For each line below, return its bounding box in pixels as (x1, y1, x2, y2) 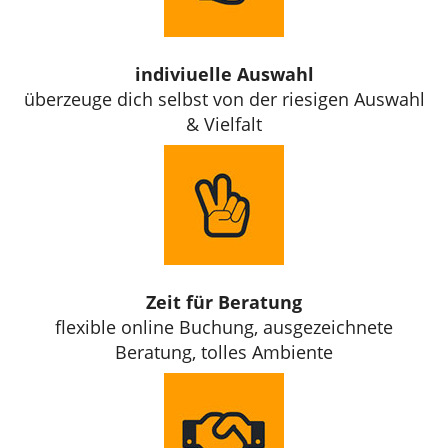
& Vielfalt (186, 111, 262, 136)
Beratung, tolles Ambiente (115, 340, 333, 364)
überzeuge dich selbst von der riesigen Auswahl (23, 86, 425, 111)
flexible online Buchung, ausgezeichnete (55, 315, 393, 339)
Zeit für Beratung (146, 290, 302, 314)
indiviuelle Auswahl (134, 61, 314, 86)
